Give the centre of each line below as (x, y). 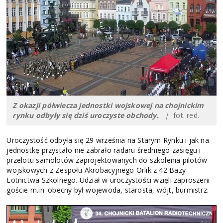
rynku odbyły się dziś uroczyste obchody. (86, 115)
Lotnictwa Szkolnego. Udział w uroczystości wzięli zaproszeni (108, 180)
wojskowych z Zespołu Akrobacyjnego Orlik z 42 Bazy (96, 170)
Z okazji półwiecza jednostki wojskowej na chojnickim (108, 105)
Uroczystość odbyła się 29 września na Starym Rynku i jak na (108, 140)
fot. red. (184, 115)
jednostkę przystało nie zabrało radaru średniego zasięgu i (104, 150)
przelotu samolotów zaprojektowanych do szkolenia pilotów (107, 160)
